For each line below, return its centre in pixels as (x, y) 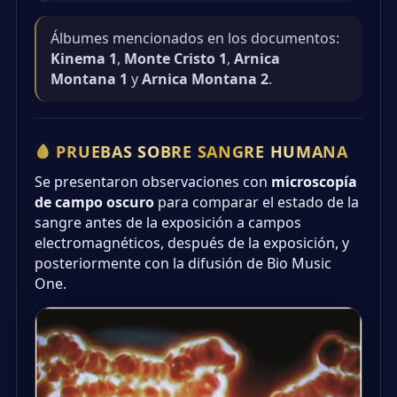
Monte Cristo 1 (175, 58)
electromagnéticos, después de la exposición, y (192, 242)
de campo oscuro (94, 202)
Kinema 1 (84, 58)
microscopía (314, 181)
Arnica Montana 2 (205, 78)
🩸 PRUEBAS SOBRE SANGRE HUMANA (191, 151)
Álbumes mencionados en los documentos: (195, 38)
